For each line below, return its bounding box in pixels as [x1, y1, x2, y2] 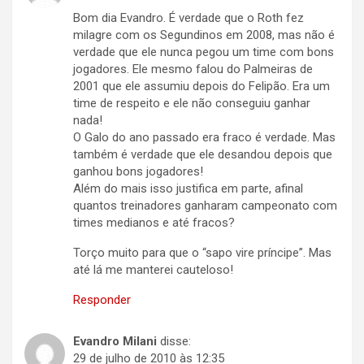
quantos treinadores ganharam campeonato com [73, 197, 337, 213]
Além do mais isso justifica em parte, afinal [73, 180, 303, 196]
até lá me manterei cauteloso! [73, 262, 233, 277]
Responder [73, 292, 131, 307]
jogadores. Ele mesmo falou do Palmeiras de [73, 61, 313, 76]
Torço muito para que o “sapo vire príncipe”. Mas [73, 245, 331, 260]
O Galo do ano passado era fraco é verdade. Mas [73, 129, 336, 145]
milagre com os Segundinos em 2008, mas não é [73, 27, 335, 42]
